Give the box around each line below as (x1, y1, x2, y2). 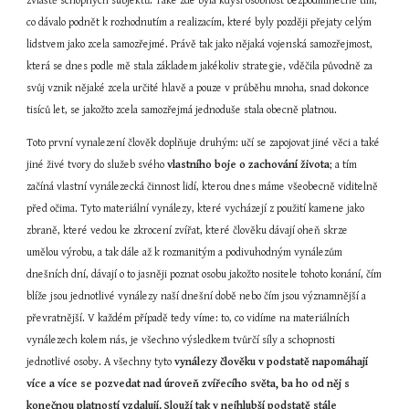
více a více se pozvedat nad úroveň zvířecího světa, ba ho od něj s (26, 378, 351, 390)
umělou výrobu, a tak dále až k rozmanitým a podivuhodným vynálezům (26, 246, 343, 258)
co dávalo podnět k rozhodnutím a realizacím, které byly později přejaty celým (26, 16, 372, 28)
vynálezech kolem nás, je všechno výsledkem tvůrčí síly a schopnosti (26, 334, 336, 346)
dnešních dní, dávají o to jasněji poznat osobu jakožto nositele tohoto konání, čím (26, 268, 383, 280)
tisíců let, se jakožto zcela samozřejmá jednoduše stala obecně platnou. (26, 104, 338, 116)
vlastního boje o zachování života (167, 159, 330, 171)
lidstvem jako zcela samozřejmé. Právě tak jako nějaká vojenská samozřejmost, (26, 38, 373, 50)
